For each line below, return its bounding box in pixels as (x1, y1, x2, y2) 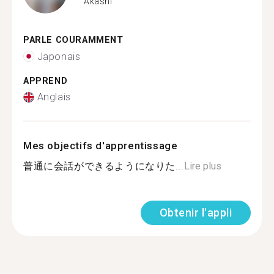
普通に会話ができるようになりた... (23, 160, 184, 172)
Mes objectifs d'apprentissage (23, 139, 178, 152)
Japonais (37, 50, 81, 62)
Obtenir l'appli (159, 206, 232, 219)
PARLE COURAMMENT (23, 35, 124, 45)
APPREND (23, 75, 68, 86)
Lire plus (183, 160, 221, 172)
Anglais (37, 91, 71, 103)
